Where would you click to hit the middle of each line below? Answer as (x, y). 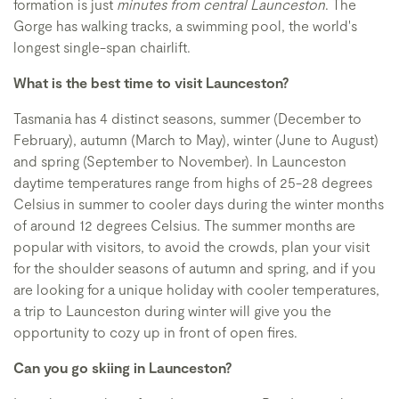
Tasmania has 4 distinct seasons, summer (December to (187, 118)
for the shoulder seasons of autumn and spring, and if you (195, 268)
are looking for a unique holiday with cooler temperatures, (196, 289)
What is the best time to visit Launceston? (151, 82)
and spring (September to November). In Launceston (180, 161)
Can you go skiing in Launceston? (123, 367)
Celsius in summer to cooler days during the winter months (199, 204)
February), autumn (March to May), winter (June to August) (196, 139)
